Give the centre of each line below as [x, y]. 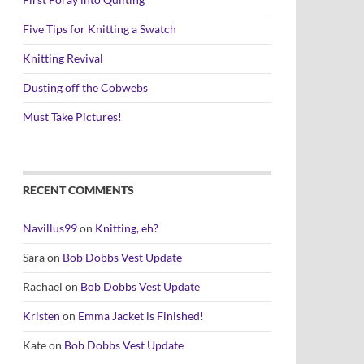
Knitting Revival [63, 58]
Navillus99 [50, 228]
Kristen [41, 316]
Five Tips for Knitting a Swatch [100, 29]
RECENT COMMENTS [78, 190]
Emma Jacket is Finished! [141, 316]
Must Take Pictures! [72, 117]
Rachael [43, 286]
